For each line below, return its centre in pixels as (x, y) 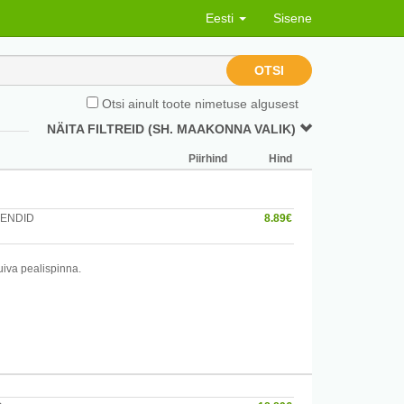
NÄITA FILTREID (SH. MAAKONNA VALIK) (173, 129)
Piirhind (208, 159)
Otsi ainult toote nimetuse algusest (198, 104)
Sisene (293, 18)
